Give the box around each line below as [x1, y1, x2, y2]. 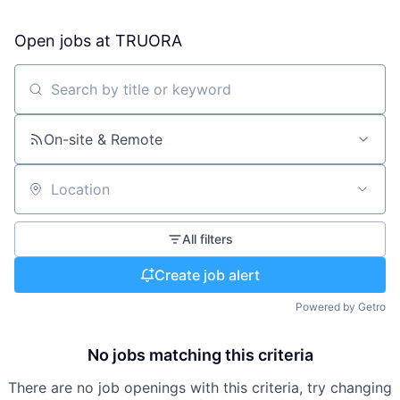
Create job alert [154, 266, 260, 284]
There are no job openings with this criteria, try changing [8, 379, 392, 396]
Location [13, 187, 72, 206]
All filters [181, 231, 233, 246]
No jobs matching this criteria [87, 346, 313, 364]
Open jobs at [14, 31, 115, 50]
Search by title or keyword [13, 87, 194, 106]
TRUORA [115, 31, 182, 50]
